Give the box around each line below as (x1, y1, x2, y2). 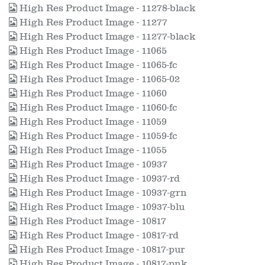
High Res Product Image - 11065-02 (17, 74, 180, 85)
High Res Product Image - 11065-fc (17, 60, 177, 70)
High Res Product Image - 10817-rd (17, 230, 179, 241)
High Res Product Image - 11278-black (17, 3, 195, 14)
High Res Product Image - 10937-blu (17, 202, 185, 212)
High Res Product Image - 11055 (17, 145, 167, 156)
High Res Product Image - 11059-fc (17, 131, 177, 141)
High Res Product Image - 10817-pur (17, 244, 185, 255)
